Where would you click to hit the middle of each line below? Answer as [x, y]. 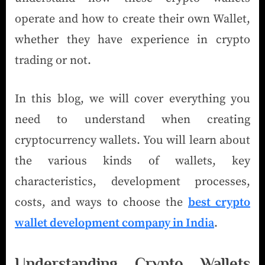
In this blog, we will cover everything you [132, 99]
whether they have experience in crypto [132, 40]
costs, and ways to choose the [101, 202]
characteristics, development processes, [132, 182]
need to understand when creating [132, 119]
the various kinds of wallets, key [132, 161]
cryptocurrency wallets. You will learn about [132, 140]
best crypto [219, 202]
